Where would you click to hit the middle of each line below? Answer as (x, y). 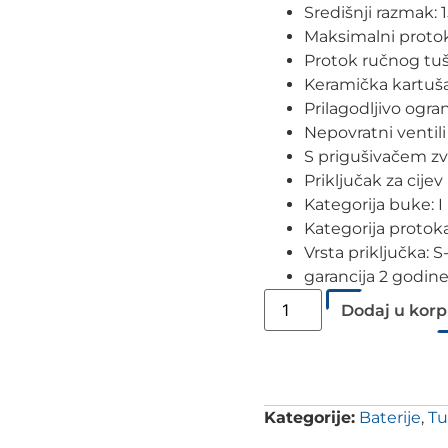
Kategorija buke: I (373, 204)
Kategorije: (309, 417)
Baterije (390, 417)
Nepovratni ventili (375, 132)
